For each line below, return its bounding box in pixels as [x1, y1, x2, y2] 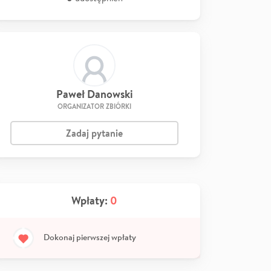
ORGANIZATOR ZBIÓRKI [57, 102, 131, 111]
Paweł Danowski [56, 87, 133, 102]
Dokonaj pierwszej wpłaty [44, 231, 136, 243]
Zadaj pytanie [66, 126, 123, 140]
